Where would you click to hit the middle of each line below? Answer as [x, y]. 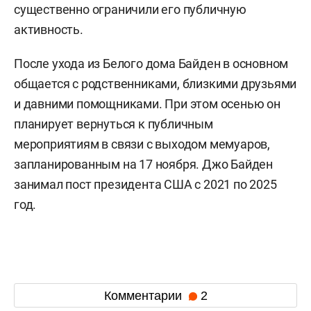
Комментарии [144, 295]
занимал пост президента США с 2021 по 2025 [145, 185]
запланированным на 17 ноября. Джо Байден [143, 165]
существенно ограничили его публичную [130, 10]
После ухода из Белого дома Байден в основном [151, 64]
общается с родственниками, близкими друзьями [155, 84]
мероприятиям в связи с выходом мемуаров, [142, 144]
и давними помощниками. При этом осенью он [147, 104]
